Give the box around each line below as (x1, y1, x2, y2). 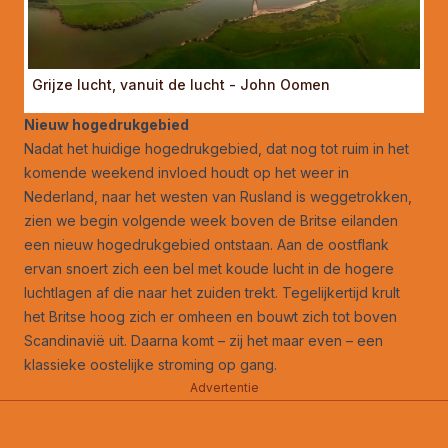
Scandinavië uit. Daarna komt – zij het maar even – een (24, 331, 383, 349)
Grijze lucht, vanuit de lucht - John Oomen (32, 75, 330, 93)
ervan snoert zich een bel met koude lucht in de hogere (24, 259, 394, 277)
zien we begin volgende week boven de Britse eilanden (24, 211, 398, 229)
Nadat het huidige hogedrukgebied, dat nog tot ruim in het (24, 139, 409, 157)
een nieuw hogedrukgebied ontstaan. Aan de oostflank (24, 235, 389, 253)
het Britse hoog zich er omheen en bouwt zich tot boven (24, 307, 397, 325)
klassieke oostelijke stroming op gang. (24, 355, 277, 373)
